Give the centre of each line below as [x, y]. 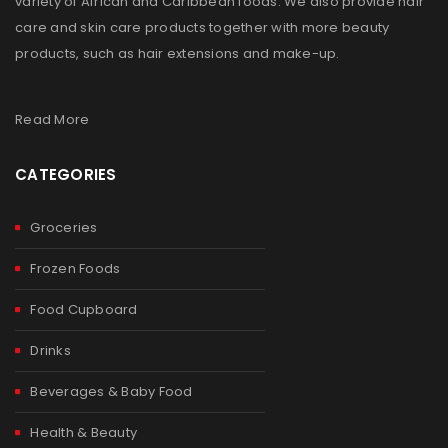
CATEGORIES [66, 175]
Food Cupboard [84, 310]
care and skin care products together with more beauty [202, 28]
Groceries [64, 228]
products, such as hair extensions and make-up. [177, 54]
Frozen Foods [75, 269]
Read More [52, 120]
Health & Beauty [83, 433]
